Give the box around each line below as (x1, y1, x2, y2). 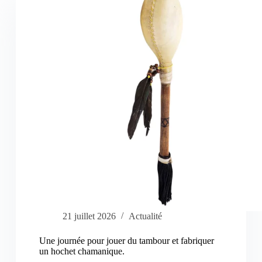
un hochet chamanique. (39, 246, 125, 257)
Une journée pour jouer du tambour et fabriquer (39, 236, 214, 246)
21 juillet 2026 (62, 211, 116, 222)
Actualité (128, 211, 162, 222)
